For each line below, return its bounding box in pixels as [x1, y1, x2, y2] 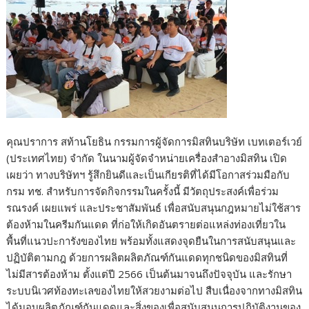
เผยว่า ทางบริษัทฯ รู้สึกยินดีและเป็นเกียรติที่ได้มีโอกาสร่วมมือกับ [6, 167, 290, 181]
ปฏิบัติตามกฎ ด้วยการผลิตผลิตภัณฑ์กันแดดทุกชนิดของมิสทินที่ [6, 250, 288, 264]
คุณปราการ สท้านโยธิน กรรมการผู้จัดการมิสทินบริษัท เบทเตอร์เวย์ [6, 134, 303, 148]
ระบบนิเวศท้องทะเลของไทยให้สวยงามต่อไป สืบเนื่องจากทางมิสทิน [6, 283, 303, 297]
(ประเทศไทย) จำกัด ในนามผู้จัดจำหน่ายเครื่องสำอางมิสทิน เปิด [6, 150, 288, 165]
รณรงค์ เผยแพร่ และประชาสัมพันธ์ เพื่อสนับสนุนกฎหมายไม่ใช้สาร [6, 200, 301, 215]
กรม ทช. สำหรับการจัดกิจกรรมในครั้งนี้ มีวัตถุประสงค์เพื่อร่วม [6, 183, 279, 198]
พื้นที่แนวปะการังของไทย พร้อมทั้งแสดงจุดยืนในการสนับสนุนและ [6, 233, 297, 248]
